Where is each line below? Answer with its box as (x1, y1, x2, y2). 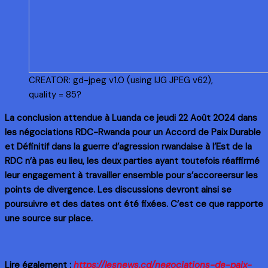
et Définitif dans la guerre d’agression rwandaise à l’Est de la (5, 140, 252, 153)
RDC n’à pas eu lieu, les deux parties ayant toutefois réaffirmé (5, 154, 260, 167)
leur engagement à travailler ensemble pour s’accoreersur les (5, 169, 258, 181)
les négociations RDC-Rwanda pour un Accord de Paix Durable (5, 126, 261, 138)
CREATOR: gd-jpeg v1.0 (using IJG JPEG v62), (29, 74, 213, 86)
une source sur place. (5, 212, 93, 224)
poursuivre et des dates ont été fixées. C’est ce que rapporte (5, 197, 263, 210)
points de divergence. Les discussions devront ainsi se (5, 183, 232, 196)
